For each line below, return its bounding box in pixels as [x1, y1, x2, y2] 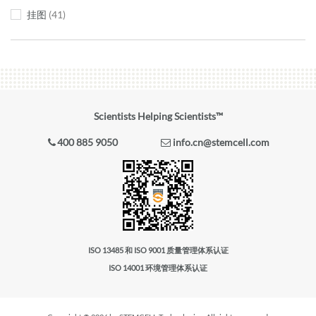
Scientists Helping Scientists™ [93, 110, 223, 123]
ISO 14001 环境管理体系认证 [109, 263, 207, 273]
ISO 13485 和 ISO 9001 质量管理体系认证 [87, 245, 229, 255]
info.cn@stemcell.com [173, 136, 269, 149]
